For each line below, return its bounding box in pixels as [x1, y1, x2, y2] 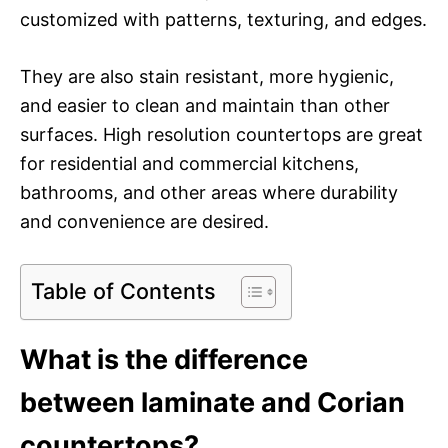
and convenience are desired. [20, 210, 269, 232]
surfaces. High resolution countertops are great [20, 123, 423, 145]
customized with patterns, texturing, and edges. [20, 8, 427, 30]
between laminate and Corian [20, 385, 405, 419]
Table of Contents [31, 277, 216, 304]
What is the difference [20, 342, 308, 376]
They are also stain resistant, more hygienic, [20, 65, 394, 87]
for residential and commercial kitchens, [20, 152, 359, 174]
